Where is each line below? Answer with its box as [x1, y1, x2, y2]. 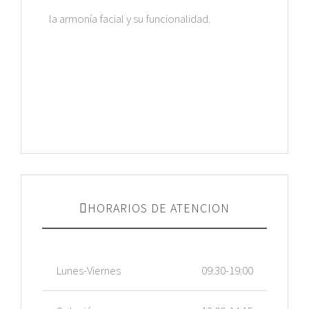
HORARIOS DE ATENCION [88, 200, 230, 217]
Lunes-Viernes [56, 263, 121, 279]
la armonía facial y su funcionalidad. [49, 11, 210, 27]
